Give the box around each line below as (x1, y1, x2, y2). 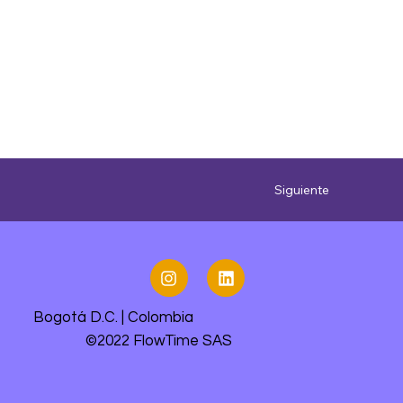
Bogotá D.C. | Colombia (32, 309, 193, 326)
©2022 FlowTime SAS (85, 332, 232, 349)
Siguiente (274, 181, 329, 198)
